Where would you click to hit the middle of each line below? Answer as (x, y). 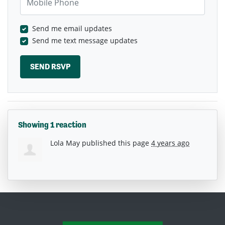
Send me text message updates (85, 41)
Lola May (65, 143)
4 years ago (170, 143)
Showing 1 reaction (52, 125)
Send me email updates (72, 29)
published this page (116, 143)
